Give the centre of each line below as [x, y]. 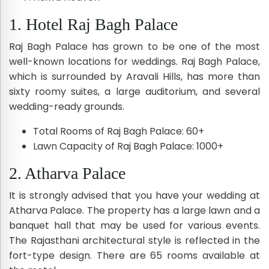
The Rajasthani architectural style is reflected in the [134, 240]
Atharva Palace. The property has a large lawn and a [134, 210]
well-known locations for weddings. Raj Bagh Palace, [134, 61]
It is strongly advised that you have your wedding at [134, 195]
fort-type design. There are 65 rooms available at [134, 255]
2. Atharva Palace [67, 173]
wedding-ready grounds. [67, 106]
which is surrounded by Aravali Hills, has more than [134, 76]
